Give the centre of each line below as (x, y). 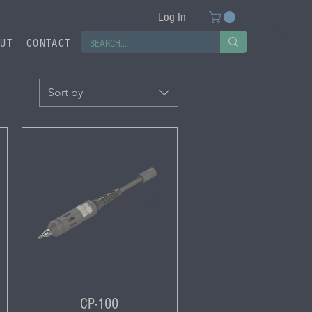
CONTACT (48, 44)
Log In (172, 17)
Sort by (65, 93)
